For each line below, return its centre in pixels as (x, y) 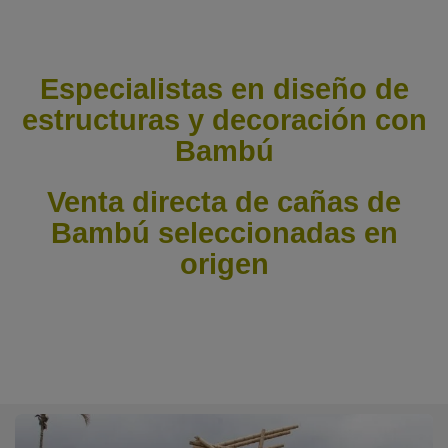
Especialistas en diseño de (224, 89)
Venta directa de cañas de (224, 202)
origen (224, 264)
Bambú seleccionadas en (224, 233)
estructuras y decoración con (224, 120)
